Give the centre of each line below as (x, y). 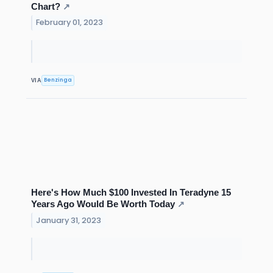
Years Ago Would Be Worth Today (103, 204)
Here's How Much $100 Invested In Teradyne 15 (131, 192)
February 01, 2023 (70, 23)
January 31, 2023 (69, 220)
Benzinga (58, 80)
